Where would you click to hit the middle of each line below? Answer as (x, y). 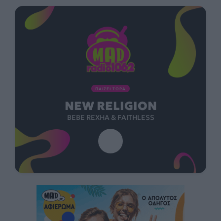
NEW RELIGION (110, 106)
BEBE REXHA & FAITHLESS (110, 118)
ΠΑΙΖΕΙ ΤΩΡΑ (110, 89)
